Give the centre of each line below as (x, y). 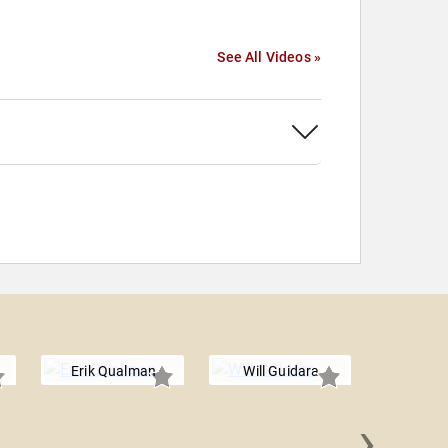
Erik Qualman (114, 371)
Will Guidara (281, 371)
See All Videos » (269, 57)
